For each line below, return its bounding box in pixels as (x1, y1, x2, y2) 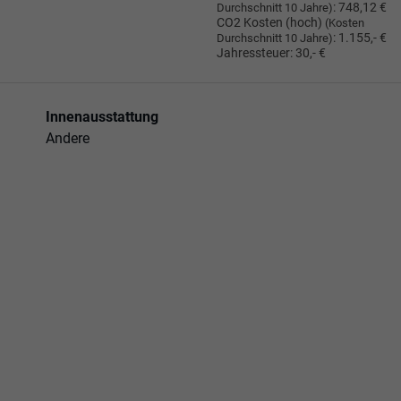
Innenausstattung (46, 107, 158, 125)
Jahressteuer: (216, 45, 293, 61)
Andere (46, 129, 90, 147)
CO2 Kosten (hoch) (216, 14, 325, 30)
